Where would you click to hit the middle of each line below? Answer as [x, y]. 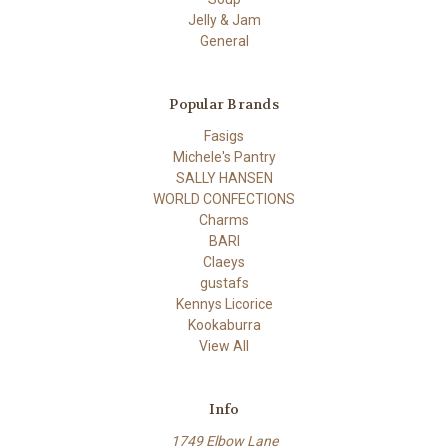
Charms [224, 219]
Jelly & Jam [224, 19]
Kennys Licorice [224, 303]
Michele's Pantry [224, 156]
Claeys [224, 261]
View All [224, 345]
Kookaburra [224, 324]
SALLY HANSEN [224, 177]
